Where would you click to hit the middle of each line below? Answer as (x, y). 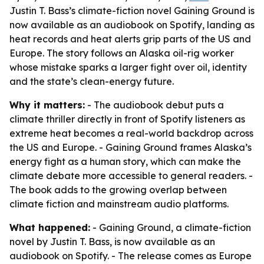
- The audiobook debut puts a (154, 105)
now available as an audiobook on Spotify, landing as (132, 25)
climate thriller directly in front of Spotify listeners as (127, 119)
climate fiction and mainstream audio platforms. (119, 204)
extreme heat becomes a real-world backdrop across (131, 133)
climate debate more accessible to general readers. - (131, 176)
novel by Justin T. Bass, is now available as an (112, 242)
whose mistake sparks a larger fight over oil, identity (128, 67)
